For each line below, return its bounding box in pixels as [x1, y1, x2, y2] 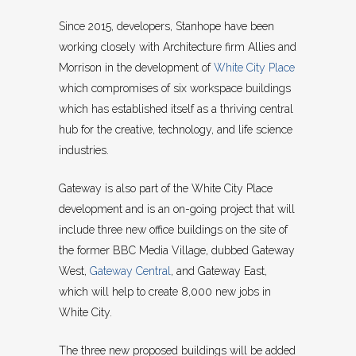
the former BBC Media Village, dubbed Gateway [59, 244, 295, 257]
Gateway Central [90, 265, 171, 278]
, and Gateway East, [171, 265, 267, 278]
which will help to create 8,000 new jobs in [59, 285, 271, 299]
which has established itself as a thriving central [59, 103, 293, 116]
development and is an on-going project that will [59, 203, 295, 216]
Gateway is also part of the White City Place [59, 182, 273, 195]
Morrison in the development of [59, 61, 214, 75]
